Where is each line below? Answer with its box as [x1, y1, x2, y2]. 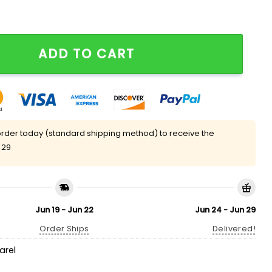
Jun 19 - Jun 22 [35, 203, 93, 216]
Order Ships [39, 222, 89, 234]
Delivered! [212, 222, 256, 234]
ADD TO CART [38, 44, 135, 63]
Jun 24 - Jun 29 [195, 203, 256, 216]
